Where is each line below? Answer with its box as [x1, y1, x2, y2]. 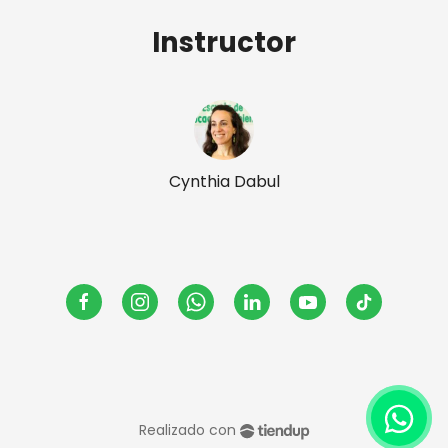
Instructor [152, 23, 296, 63]
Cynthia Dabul [168, 170, 280, 194]
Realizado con [138, 420, 236, 441]
